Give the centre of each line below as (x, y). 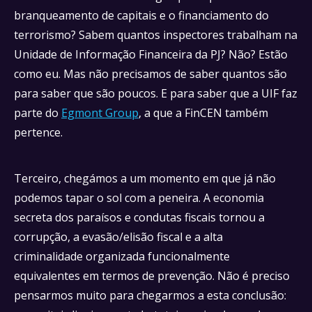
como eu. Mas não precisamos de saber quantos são (150, 74)
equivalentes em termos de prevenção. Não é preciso (152, 276)
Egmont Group (100, 113)
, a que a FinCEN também (203, 113)
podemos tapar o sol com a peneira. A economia (139, 198)
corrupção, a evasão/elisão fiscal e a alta (118, 237)
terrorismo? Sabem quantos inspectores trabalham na (156, 35)
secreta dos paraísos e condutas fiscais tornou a (139, 217)
